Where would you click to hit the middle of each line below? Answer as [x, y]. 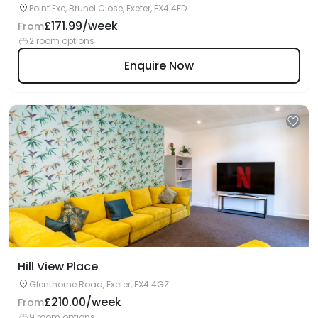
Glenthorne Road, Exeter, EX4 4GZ [99, 284]
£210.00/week [83, 302]
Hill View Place [58, 267]
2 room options [62, 41]
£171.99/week [81, 26]
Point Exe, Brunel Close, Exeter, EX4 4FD [108, 8]
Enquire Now [159, 65]
